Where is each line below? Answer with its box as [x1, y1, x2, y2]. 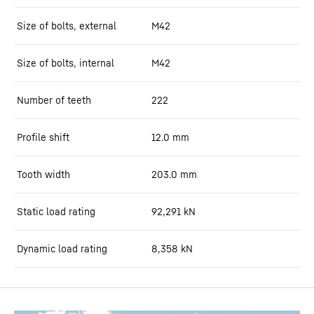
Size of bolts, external [17, 20, 116, 32]
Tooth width [17, 168, 70, 180]
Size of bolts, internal [17, 57, 114, 69]
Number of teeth [17, 94, 91, 106]
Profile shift [17, 131, 69, 143]
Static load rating [17, 205, 95, 217]
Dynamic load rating [17, 243, 107, 254]
